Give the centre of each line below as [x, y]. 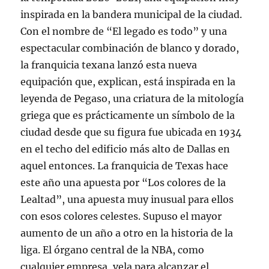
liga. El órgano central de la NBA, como [113, 250]
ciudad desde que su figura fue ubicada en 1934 [131, 132]
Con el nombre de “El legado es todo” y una [124, 31]
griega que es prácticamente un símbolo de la [128, 115]
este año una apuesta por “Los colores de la [123, 183]
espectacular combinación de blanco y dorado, [130, 48]
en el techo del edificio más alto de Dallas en [125, 149]
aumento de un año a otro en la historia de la [127, 233]
